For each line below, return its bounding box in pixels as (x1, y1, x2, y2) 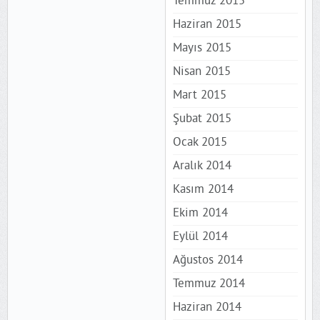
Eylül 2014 (172, 229, 228, 245)
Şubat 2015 (172, 111, 231, 127)
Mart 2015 (172, 87, 226, 104)
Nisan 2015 (172, 64, 231, 80)
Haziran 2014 (172, 299, 241, 316)
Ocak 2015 (172, 134, 227, 151)
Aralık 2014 (172, 158, 231, 174)
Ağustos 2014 (172, 252, 243, 269)
